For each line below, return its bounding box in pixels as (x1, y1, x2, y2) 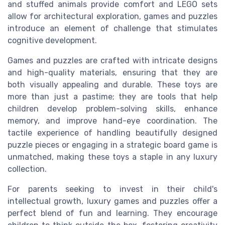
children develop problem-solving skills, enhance (8, 103, 217, 114)
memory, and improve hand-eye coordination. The (8, 116, 217, 126)
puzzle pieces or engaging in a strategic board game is (8, 140, 217, 150)
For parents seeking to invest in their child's (8, 184, 217, 194)
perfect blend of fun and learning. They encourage (8, 208, 217, 218)
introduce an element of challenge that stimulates (8, 23, 217, 33)
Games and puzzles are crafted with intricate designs (8, 55, 217, 65)
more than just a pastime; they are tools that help (8, 91, 217, 101)
